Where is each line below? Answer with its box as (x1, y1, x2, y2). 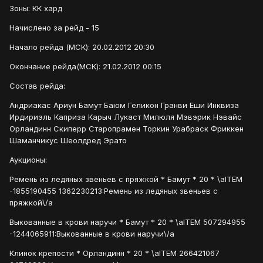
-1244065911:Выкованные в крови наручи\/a (9, 229, 174, 239)
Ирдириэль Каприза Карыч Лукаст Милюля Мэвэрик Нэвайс (9, 112, 242, 122)
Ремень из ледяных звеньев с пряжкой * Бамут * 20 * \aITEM (9, 174, 242, 184)
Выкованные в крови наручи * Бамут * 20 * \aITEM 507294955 (9, 217, 245, 227)
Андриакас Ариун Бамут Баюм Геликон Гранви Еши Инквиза (9, 100, 239, 110)
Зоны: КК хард (9, 4, 62, 14)
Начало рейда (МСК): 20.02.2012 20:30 (9, 42, 154, 52)
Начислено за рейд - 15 (9, 23, 99, 33)
